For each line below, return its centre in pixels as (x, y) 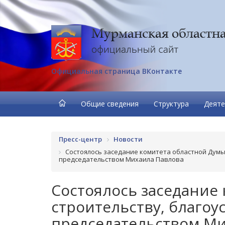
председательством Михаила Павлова (121, 159)
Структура (171, 104)
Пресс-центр (80, 139)
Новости (128, 139)
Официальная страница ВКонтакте (117, 71)
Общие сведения (110, 104)
